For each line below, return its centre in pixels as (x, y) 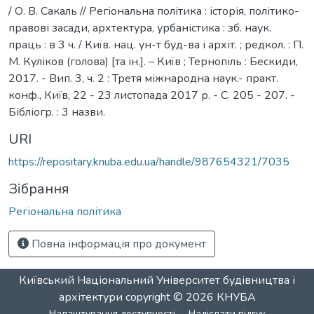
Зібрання (39, 189)
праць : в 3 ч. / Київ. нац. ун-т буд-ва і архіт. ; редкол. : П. (156, 45)
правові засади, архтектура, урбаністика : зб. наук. (140, 28)
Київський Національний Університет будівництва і (157, 280)
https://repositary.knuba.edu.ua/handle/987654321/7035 (149, 162)
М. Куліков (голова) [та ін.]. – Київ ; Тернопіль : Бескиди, (153, 61)
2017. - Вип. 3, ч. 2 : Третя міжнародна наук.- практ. (143, 78)
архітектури (90, 297)
